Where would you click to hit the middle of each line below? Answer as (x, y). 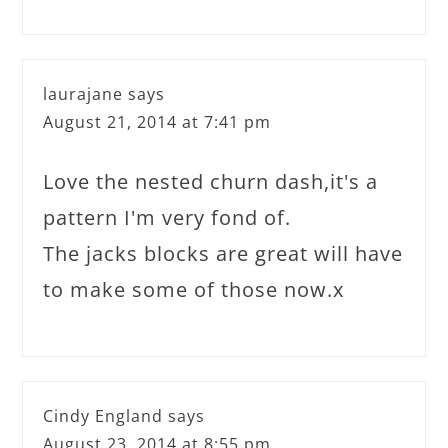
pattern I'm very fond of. (167, 217)
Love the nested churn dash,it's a (211, 181)
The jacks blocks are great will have (223, 253)
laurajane (83, 93)
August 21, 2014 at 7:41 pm (157, 121)
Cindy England (103, 415)
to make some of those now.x (194, 289)
